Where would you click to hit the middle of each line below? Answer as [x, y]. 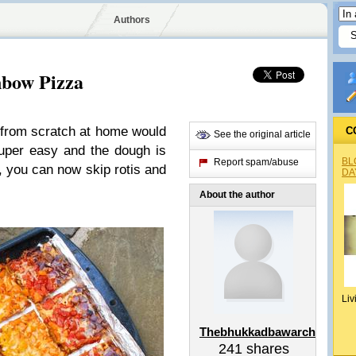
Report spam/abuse [256, 162]
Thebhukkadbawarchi [259, 332]
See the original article [262, 134]
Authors [132, 20]
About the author [237, 195]
